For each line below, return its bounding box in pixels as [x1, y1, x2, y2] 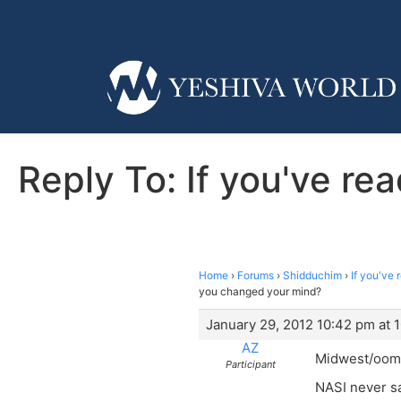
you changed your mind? [199, 284, 321, 298]
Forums [237, 268, 274, 282]
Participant [225, 357, 276, 371]
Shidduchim [283, 268, 342, 282]
